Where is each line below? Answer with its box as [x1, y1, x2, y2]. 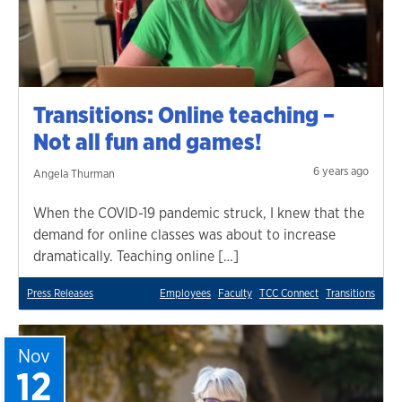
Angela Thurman [33, 165, 115, 181]
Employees [160, 285, 211, 301]
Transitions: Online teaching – [33, 99, 335, 130]
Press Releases [27, 285, 93, 301]
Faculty [218, 285, 252, 301]
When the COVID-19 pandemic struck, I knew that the [33, 203, 364, 223]
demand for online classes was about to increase [33, 224, 336, 244]
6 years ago [313, 162, 369, 179]
